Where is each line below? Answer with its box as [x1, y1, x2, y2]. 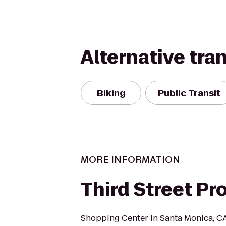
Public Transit [158, 86, 220, 99]
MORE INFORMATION [81, 153, 180, 166]
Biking [96, 86, 126, 99]
